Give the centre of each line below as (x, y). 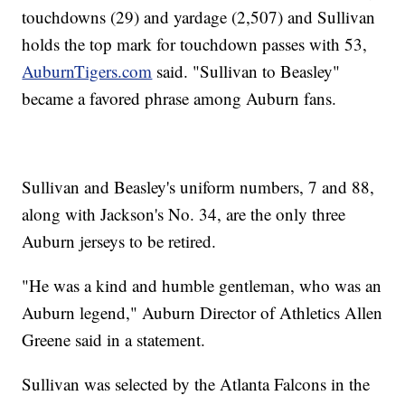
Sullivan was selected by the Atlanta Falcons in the (196, 384)
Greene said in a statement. (114, 340)
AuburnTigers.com (87, 71)
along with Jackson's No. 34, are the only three (184, 214)
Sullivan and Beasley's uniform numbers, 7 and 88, (198, 187)
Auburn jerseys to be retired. (119, 241)
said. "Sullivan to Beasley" (249, 71)
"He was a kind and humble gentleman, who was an (202, 286)
